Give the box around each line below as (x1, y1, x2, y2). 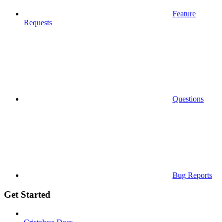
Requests (24, 18, 52, 27)
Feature (172, 9, 196, 18)
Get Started (4, 189, 51, 200)
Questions (172, 94, 204, 103)
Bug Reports (172, 170, 212, 179)
